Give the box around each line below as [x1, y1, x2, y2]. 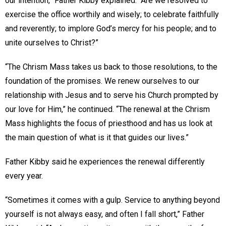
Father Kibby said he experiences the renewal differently [5, 156, 205, 166]
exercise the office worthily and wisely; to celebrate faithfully [5, 9, 219, 19]
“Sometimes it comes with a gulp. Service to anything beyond [5, 195, 220, 205]
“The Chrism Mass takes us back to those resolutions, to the [5, 62, 217, 72]
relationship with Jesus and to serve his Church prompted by [5, 90, 218, 100]
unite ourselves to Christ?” [5, 37, 98, 47]
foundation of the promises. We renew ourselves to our [5, 76, 199, 86]
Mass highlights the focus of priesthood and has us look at [5, 118, 212, 128]
